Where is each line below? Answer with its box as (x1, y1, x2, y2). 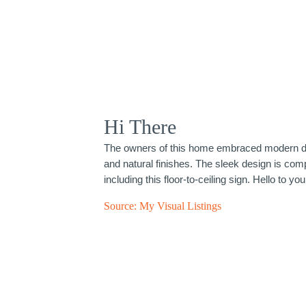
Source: (103, 200, 139, 212)
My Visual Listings (139, 200, 221, 212)
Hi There (103, 115, 176, 139)
